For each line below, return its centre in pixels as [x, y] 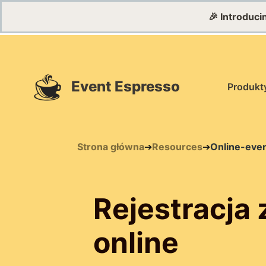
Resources [177, 147]
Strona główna [110, 147]
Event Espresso [126, 86]
